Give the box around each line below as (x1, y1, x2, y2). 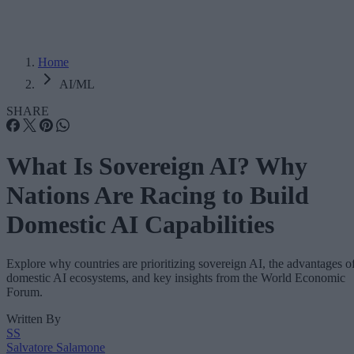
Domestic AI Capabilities (6, 210, 274, 239)
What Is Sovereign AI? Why (6, 152, 307, 181)
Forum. (6, 284, 43, 299)
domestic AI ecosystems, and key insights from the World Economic (6, 270, 345, 284)
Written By (6, 311, 61, 326)
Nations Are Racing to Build (6, 181, 309, 210)
